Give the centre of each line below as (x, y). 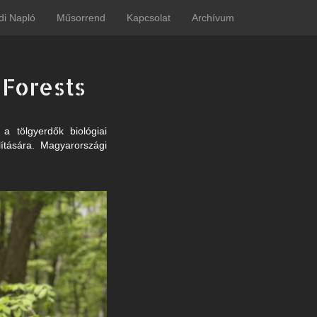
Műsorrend (81, 18)
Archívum (213, 18)
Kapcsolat (149, 18)
